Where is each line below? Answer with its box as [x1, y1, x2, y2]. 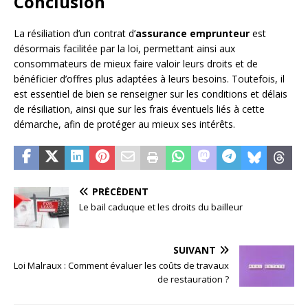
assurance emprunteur [135, 27, 250, 41]
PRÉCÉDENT [92, 185, 148, 199]
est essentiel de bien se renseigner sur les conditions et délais [14, 87, 287, 101]
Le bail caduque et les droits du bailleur [79, 201, 243, 214]
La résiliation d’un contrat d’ [14, 27, 135, 41]
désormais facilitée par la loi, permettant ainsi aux [14, 42, 235, 56]
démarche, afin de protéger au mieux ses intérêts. [14, 118, 235, 131]
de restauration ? [157, 273, 229, 286]
